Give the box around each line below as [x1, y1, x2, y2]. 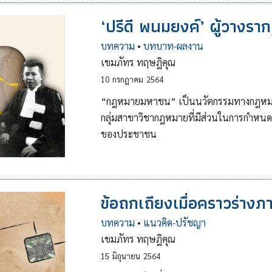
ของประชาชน [100, 127, 157, 140]
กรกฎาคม [112, 74, 143, 84]
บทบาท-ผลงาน [143, 39, 203, 52]
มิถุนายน [112, 251, 140, 261]
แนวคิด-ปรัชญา [143, 216, 206, 229]
